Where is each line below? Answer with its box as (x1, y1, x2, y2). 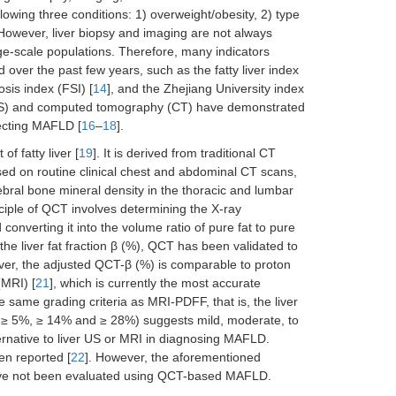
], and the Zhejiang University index (107, 81, 304, 95)
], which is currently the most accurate (49, 276, 261, 290)
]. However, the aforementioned (85, 350, 261, 364)
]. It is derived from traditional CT (93, 146, 276, 160)
